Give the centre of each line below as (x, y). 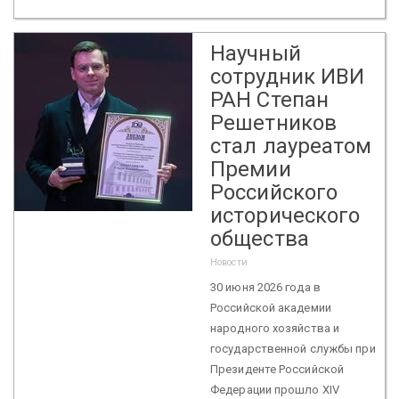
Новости (229, 262)
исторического (285, 215)
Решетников (273, 122)
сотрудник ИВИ (288, 76)
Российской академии (271, 307)
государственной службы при (293, 348)
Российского (274, 192)
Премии (251, 169)
